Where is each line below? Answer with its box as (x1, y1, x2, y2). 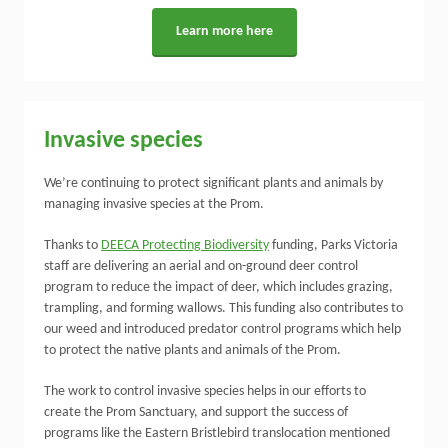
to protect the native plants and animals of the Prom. (44, 343, 341, 358)
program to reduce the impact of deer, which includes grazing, (44, 280, 393, 295)
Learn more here (175, 24, 273, 39)
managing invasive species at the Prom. (44, 197, 264, 212)
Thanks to (44, 238, 101, 253)
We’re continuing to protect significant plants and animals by (44, 176, 383, 191)
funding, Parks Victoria (269, 238, 398, 253)
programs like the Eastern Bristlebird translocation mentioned (44, 426, 390, 441)
